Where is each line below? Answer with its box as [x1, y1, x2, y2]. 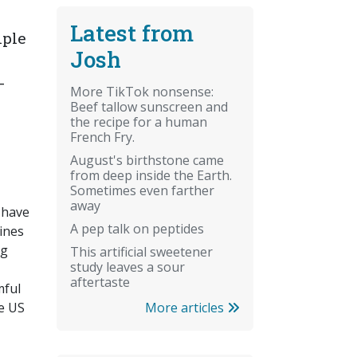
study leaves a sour [70, 257, 185, 276]
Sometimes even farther [70, 181, 214, 199]
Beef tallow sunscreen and [70, 97, 228, 116]
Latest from [70, 18, 194, 48]
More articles [145, 298, 227, 316]
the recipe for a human [70, 112, 207, 131]
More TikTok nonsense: [70, 82, 214, 100]
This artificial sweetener [70, 242, 213, 261]
